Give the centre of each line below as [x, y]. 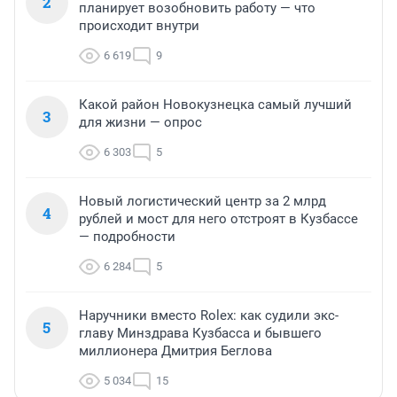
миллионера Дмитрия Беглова [175, 351]
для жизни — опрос [140, 123]
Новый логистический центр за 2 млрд [202, 202]
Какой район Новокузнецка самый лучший [215, 105]
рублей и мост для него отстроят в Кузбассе [218, 219]
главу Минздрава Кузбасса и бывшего [200, 334]
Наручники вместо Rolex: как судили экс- [209, 316]
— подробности [127, 237]
